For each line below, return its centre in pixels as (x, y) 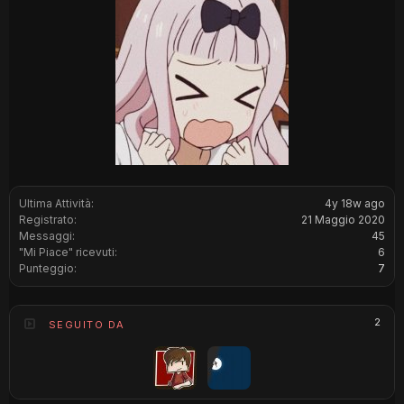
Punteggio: (48, 268)
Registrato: (48, 220)
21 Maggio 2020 (343, 220)
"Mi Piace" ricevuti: (68, 252)
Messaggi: (47, 236)
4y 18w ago (355, 203)
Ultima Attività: (56, 203)
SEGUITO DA (87, 325)
